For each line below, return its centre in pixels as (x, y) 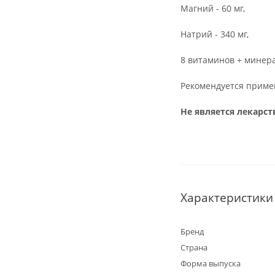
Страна (194, 247)
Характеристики (227, 197)
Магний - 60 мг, (213, 8)
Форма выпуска (211, 263)
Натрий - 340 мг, (215, 34)
